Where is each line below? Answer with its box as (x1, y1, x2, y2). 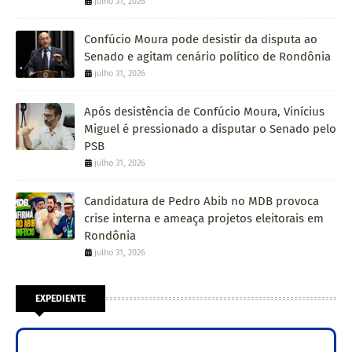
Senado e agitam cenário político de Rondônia (84, 49, 331, 64)
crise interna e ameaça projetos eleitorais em (84, 211, 324, 225)
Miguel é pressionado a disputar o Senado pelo (84, 121, 336, 136)
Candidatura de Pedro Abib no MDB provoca (84, 193, 319, 208)
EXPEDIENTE (35, 292, 86, 304)
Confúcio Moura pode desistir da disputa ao (84, 31, 317, 46)
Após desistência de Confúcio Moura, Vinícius (84, 104, 324, 119)
